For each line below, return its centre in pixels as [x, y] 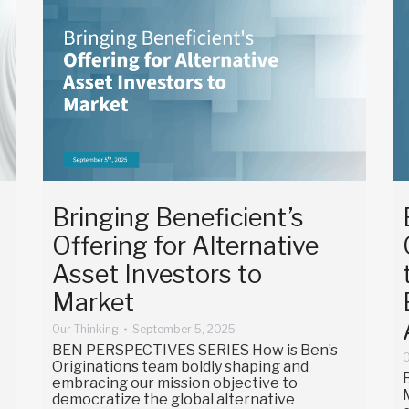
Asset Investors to [157, 275]
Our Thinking [85, 330]
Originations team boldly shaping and [180, 367]
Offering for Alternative [185, 246]
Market [93, 303]
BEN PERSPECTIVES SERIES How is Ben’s [194, 351]
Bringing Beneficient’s [178, 218]
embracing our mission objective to [174, 383]
